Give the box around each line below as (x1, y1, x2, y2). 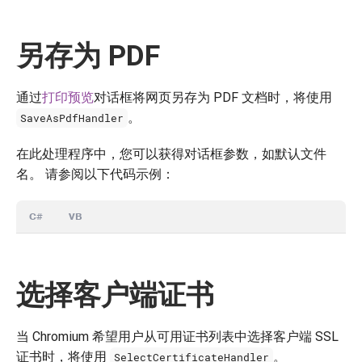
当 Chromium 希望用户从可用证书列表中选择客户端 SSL (16, 328, 339, 344)
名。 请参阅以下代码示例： (16, 166, 175, 182)
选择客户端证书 (16, 277, 214, 312)
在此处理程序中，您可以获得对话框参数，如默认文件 (16, 145, 326, 162)
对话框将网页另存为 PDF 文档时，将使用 (94, 89, 332, 105)
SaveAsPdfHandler (20, 111, 124, 125)
